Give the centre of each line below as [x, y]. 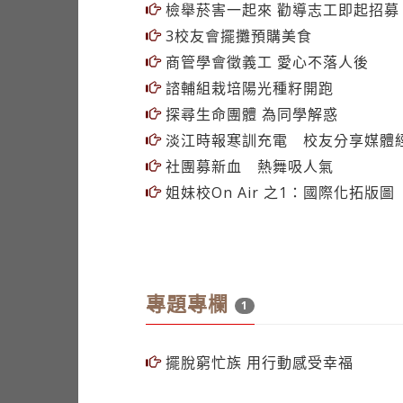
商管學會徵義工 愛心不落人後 [265, 62]
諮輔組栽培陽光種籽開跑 [247, 88]
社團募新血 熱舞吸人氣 [247, 166]
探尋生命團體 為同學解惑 [250, 114]
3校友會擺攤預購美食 [237, 36]
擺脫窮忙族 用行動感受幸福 [257, 363]
